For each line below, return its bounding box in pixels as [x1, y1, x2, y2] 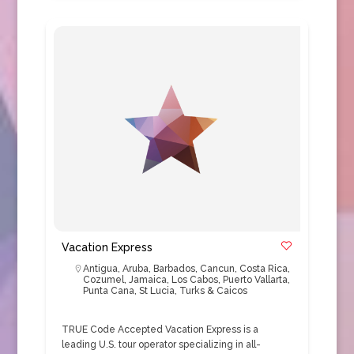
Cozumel [82, 274, 124, 285]
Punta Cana [82, 285, 134, 296]
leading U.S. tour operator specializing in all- [61, 339, 261, 350]
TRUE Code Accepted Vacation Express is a [61, 324, 258, 335]
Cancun [199, 263, 235, 274]
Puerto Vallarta [222, 274, 288, 285]
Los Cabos [171, 274, 218, 285]
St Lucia [138, 285, 175, 296]
